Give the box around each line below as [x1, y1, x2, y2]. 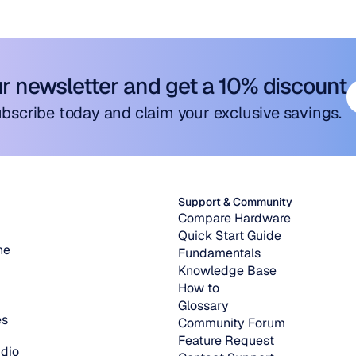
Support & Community [178, 195, 292, 209]
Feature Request [178, 332, 274, 349]
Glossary [178, 297, 229, 314]
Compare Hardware [178, 210, 291, 226]
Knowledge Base [178, 262, 277, 279]
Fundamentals [178, 245, 261, 261]
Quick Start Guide [178, 227, 281, 244]
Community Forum [178, 315, 285, 331]
